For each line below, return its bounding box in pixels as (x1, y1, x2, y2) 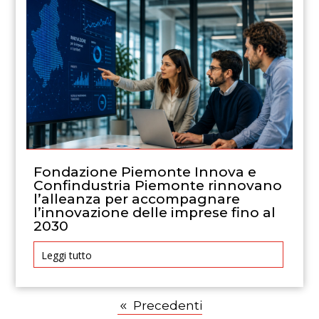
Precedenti (132, 298, 202, 313)
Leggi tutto (41, 248, 93, 262)
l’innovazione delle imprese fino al (33, 204, 276, 221)
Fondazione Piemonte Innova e (33, 164, 257, 181)
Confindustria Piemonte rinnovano (33, 177, 283, 194)
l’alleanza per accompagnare (33, 191, 241, 208)
